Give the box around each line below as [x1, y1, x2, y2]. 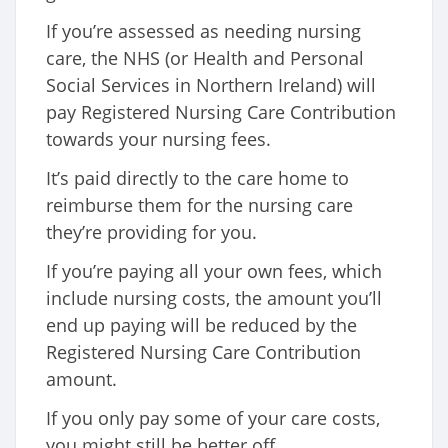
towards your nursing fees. [46, 127, 271, 152]
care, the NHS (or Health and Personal [46, 46, 364, 71]
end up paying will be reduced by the [46, 313, 357, 338]
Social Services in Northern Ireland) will [46, 73, 376, 98]
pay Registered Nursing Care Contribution [46, 100, 396, 125]
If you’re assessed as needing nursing [46, 19, 361, 44]
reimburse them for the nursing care [46, 193, 353, 218]
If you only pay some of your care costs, [46, 406, 380, 431]
